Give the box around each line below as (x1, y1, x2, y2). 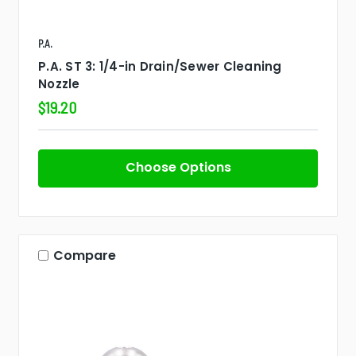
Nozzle (38, 75, 80, 92)
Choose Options (125, 157, 231, 176)
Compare (53, 246, 116, 265)
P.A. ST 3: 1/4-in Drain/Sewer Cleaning (38, 57, 282, 75)
